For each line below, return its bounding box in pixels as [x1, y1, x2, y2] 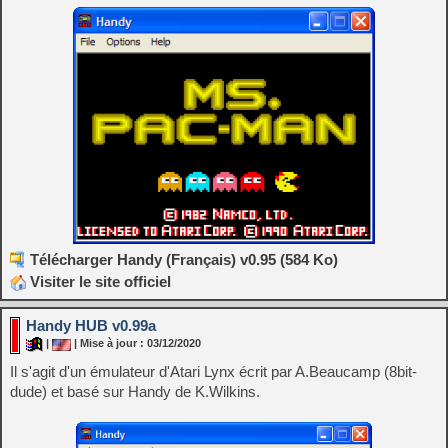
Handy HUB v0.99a [26, 317, 156, 335]
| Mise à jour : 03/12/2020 [71, 337, 201, 350]
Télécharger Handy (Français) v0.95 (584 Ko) [30, 251, 338, 269]
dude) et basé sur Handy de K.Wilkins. [10, 383, 260, 401]
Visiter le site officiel [26, 273, 171, 291]
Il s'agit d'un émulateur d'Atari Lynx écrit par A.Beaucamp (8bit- [10, 363, 417, 381]
